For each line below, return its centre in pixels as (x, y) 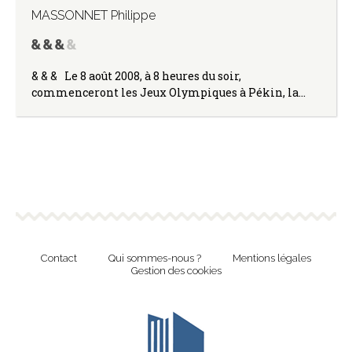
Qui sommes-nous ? (155, 258)
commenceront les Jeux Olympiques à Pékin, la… (169, 92)
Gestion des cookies (176, 270)
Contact (59, 258)
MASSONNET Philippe (93, 15)
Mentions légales (272, 258)
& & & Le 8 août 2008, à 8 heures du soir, (136, 75)
